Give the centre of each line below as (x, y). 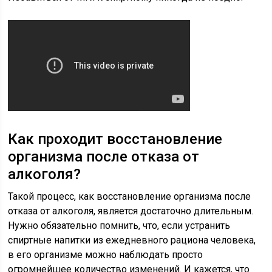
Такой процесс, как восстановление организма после (130, 196)
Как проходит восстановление (115, 139)
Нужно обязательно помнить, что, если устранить (119, 226)
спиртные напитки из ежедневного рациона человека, (132, 240)
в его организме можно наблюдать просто (106, 255)
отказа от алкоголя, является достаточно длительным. (131, 211)
